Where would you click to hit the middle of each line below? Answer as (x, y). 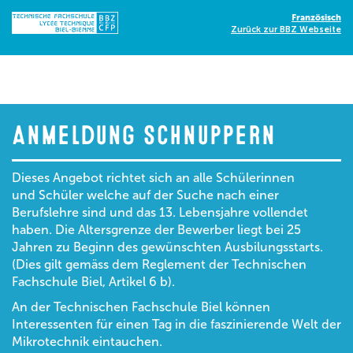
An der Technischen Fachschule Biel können (141, 307)
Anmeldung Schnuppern (144, 136)
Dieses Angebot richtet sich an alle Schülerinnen (153, 178)
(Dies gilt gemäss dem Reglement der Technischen (159, 264)
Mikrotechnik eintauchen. (87, 342)
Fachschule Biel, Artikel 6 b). (93, 282)
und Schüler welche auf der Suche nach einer (145, 195)
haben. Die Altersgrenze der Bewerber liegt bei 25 (156, 230)
